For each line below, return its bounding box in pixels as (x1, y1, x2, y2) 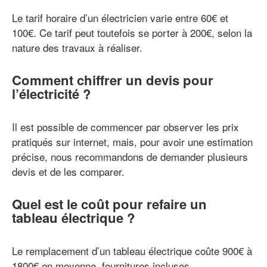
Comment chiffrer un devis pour (12, 70, 213, 90)
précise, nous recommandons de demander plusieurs (12, 149, 248, 164)
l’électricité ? (12, 84, 91, 104)
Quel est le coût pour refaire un (12, 194, 207, 214)
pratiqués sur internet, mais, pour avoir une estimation (12, 134, 253, 150)
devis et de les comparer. (12, 164, 125, 179)
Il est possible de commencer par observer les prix (12, 119, 239, 135)
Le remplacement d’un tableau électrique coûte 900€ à (12, 243, 252, 259)
